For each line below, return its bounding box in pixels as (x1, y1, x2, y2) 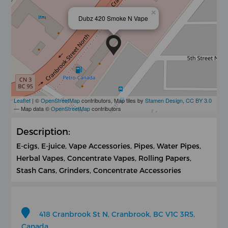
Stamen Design (145, 96, 183, 104)
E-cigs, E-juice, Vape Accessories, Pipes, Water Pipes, (16, 141, 202, 150)
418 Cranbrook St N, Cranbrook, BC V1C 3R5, (39, 209, 195, 218)
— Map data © (14, 104, 51, 112)
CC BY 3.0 (186, 96, 212, 104)
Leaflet (14, 96, 31, 104)
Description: (16, 125, 71, 136)
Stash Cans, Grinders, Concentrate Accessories (16, 165, 182, 175)
